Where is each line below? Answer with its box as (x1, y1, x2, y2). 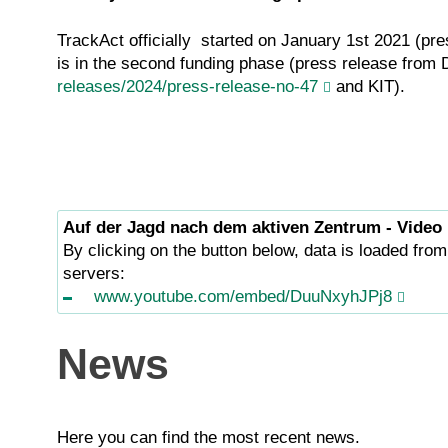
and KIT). (331, 77, 405, 97)
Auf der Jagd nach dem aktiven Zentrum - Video (63, 218, 442, 238)
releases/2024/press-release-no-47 (57, 77, 318, 97)
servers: (63, 264, 125, 284)
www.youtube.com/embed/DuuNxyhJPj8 (93, 287, 392, 307)
